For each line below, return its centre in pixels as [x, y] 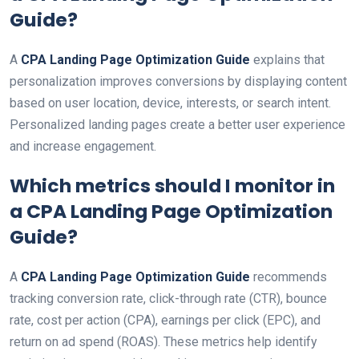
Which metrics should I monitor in [172, 186]
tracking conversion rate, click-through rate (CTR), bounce [168, 298]
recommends [288, 277]
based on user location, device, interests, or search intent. [170, 103]
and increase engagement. [83, 146]
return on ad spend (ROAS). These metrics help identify [163, 342]
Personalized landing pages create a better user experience [177, 125]
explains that [287, 60]
